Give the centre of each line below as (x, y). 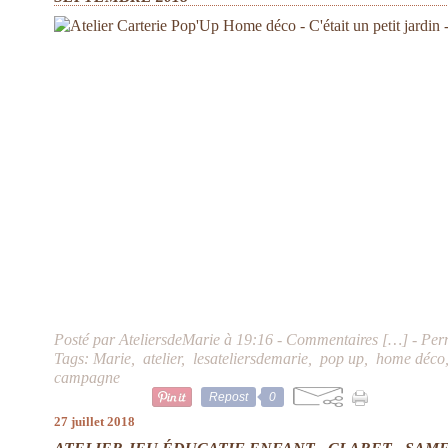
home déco (411, 358)
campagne (87, 377)
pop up (342, 358)
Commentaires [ (337, 339)
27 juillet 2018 (95, 421)
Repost (229, 397)
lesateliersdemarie (251, 358)
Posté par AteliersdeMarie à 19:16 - (170, 339)
